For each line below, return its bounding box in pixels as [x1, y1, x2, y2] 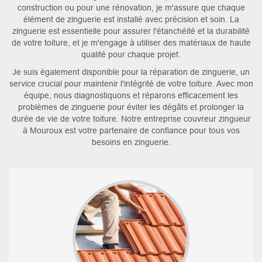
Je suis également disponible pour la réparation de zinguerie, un [12, 67, 250, 77]
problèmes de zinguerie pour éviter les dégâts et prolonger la [18, 102, 244, 112]
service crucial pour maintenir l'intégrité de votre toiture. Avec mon [9, 78, 253, 88]
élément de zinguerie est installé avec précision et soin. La [23, 14, 239, 24]
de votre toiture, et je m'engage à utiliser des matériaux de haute [11, 37, 251, 47]
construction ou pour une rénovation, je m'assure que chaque [17, 2, 245, 12]
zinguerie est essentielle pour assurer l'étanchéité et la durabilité [12, 26, 250, 36]
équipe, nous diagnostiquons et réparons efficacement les [24, 90, 238, 100]
